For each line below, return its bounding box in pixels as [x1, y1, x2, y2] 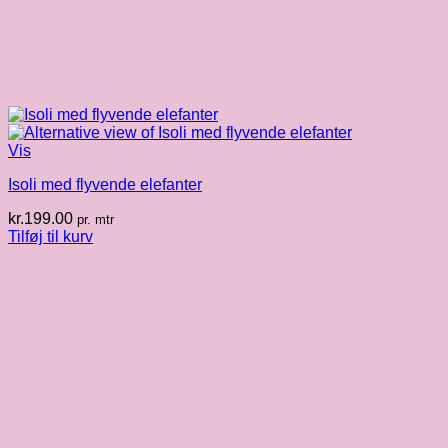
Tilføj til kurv [8, 228, 93, 246]
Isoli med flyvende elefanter [8, 176, 202, 194]
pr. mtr [77, 212, 114, 228]
